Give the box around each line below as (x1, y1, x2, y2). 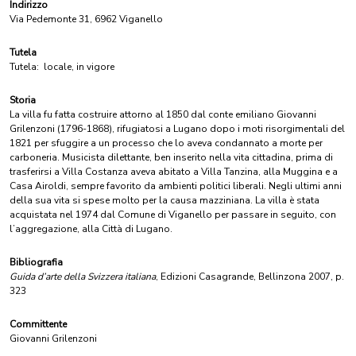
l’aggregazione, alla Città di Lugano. (10, 222, 172, 235)
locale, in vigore (44, 60, 114, 73)
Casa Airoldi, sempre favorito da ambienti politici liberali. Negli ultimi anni (10, 180, 342, 192)
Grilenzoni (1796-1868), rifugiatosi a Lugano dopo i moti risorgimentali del (10, 122, 345, 135)
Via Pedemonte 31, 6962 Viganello (10, 13, 163, 25)
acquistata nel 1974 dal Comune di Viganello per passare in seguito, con (10, 208, 336, 221)
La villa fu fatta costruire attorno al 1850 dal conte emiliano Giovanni (10, 108, 316, 121)
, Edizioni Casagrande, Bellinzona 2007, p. (156, 270, 344, 283)
